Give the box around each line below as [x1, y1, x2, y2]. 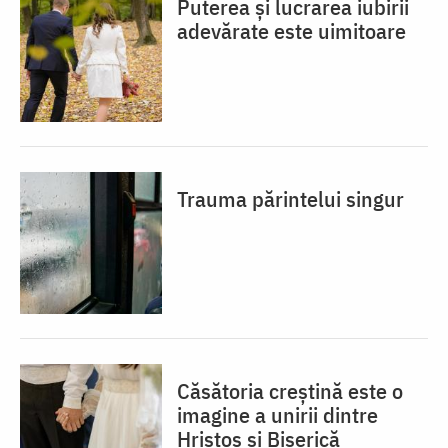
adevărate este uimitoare [177, 15, 406, 45]
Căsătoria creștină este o [177, 375, 403, 405]
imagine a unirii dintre [177, 399, 378, 429]
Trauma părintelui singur [177, 183, 404, 213]
